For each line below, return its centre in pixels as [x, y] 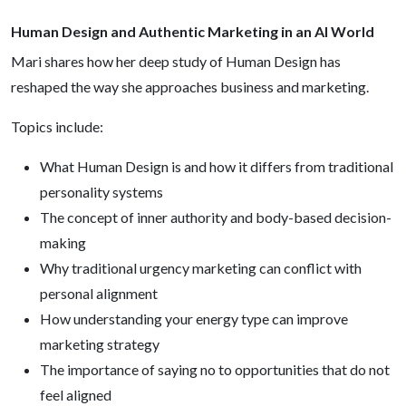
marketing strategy [100, 344]
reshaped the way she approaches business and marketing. [190, 87]
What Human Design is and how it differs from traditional [217, 166]
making [63, 242]
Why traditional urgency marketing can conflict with [201, 268]
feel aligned [76, 395]
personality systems [101, 192]
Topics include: [57, 126]
